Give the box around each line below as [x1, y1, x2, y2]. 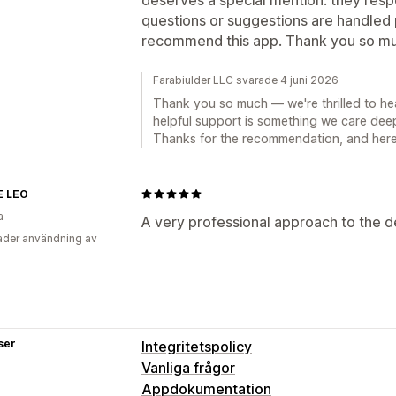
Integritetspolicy [141, 337, 252, 355]
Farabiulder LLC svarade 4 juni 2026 [153, 72, 339, 87]
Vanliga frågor [141, 358, 235, 377]
